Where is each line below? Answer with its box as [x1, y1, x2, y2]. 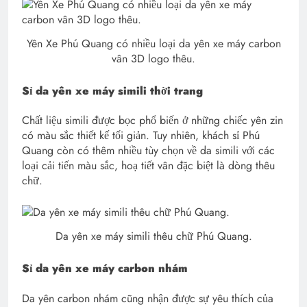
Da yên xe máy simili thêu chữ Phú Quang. [55, 228, 252, 245]
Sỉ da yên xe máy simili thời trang [22, 83, 203, 99]
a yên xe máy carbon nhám [42, 260, 188, 277]
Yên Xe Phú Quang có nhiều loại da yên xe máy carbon [26, 36, 281, 52]
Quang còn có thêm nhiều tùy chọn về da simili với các [22, 143, 275, 159]
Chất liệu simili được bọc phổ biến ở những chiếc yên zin [22, 112, 283, 129]
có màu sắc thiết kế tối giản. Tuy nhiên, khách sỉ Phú [22, 127, 260, 144]
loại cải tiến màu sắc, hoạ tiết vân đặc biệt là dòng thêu [22, 158, 275, 174]
